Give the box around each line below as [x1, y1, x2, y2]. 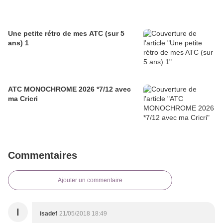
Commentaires [8, 150, 77, 161]
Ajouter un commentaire [58, 177, 122, 184]
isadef [40, 210, 57, 218]
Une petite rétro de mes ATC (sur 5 [8, 29, 124, 38]
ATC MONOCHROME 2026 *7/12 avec [8, 85, 131, 94]
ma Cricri [8, 95, 38, 103]
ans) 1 [8, 39, 29, 47]
